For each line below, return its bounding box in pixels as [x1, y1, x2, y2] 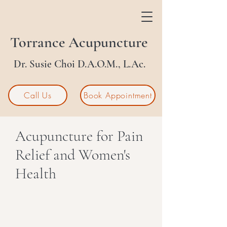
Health [15, 164, 56, 183]
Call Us [24, 90, 52, 101]
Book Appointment [84, 90, 152, 101]
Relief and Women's [15, 145, 130, 164]
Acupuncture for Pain [15, 127, 143, 145]
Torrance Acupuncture [10, 33, 147, 52]
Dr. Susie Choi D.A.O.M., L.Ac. [14, 58, 145, 70]
